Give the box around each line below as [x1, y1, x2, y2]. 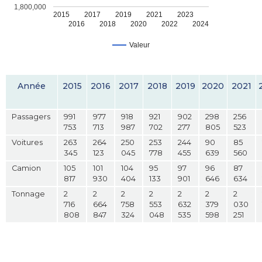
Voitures [12, 138, 43, 147]
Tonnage [12, 189, 46, 198]
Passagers [12, 112, 51, 121]
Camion [12, 164, 42, 173]
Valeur [129, 41, 150, 50]
